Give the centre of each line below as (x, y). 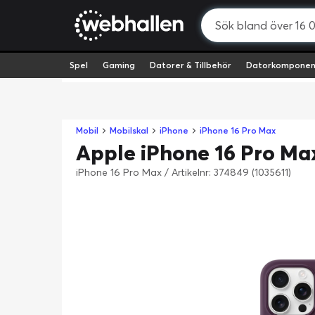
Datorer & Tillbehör (190, 65)
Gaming (118, 65)
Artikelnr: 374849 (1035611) (231, 172)
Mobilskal (129, 130)
